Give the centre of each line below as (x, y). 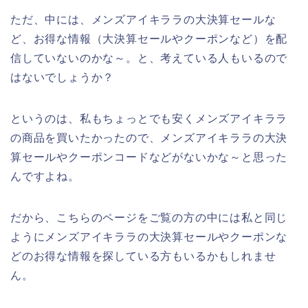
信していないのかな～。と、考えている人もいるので (149, 58)
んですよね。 (45, 177)
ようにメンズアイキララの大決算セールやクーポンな (149, 237)
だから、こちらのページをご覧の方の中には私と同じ (149, 218)
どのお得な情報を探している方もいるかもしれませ (143, 256)
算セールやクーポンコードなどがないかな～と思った (149, 157)
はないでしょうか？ (63, 78)
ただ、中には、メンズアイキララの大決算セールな (143, 20)
